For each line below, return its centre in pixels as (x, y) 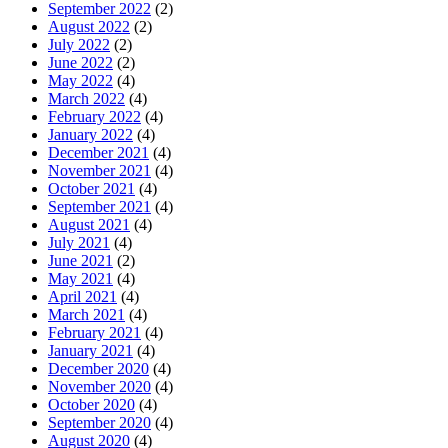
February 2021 (94, 333)
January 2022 (90, 135)
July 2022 (79, 45)
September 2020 (99, 423)
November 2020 (99, 387)
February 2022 (94, 117)
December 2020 (98, 369)
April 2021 (82, 297)
